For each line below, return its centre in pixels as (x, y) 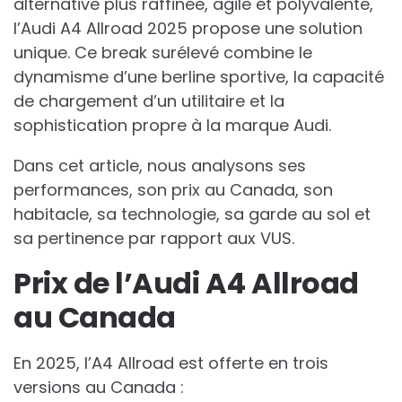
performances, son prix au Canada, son (173, 190)
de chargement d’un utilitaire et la (149, 101)
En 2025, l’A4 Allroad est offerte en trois (171, 363)
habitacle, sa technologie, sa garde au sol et (192, 214)
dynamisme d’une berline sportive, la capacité (199, 77)
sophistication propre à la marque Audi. (172, 126)
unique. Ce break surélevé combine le (163, 53)
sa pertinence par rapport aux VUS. (154, 239)
